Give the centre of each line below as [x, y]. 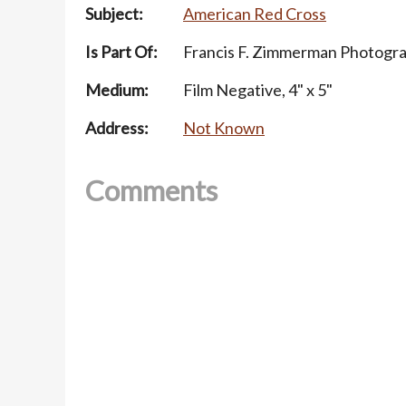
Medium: [117, 90]
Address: [117, 128]
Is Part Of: [121, 52]
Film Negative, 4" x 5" [258, 90]
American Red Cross [255, 14]
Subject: [114, 14]
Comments [151, 191]
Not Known [224, 128]
